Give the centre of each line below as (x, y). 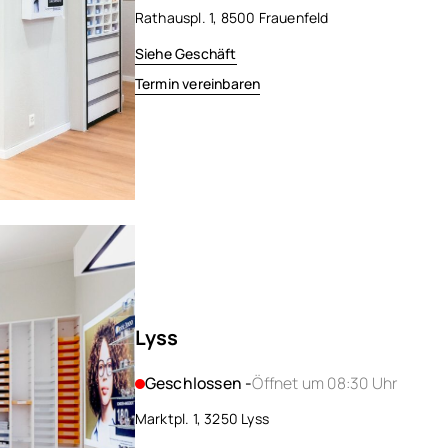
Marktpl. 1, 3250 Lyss (202, 418)
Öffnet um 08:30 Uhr (325, 383)
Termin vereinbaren (197, 84)
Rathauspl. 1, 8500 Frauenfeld (231, 18)
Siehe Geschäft (185, 54)
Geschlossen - (198, 383)
